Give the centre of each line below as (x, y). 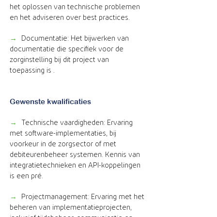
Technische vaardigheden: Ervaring (77, 123)
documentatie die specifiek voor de (67, 49)
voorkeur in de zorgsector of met (63, 144)
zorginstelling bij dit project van (59, 60)
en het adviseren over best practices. (70, 18)
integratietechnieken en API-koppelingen (75, 165)
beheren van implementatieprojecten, (71, 208)
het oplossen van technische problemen (75, 7)
